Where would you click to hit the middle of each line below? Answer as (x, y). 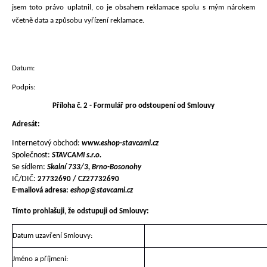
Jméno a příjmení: (40, 259)
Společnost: (32, 156)
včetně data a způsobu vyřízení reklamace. (78, 20)
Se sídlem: (30, 167)
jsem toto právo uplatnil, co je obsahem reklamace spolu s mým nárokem (133, 7)
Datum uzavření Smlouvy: (52, 236)
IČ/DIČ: (25, 179)
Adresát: (26, 124)
